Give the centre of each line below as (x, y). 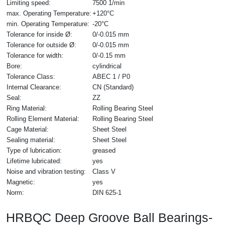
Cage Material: (28, 129)
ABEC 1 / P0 (111, 76)
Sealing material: (31, 140)
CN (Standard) (113, 87)
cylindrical (107, 66)
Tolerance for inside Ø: (39, 34)
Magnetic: (21, 182)
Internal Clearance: (34, 87)
